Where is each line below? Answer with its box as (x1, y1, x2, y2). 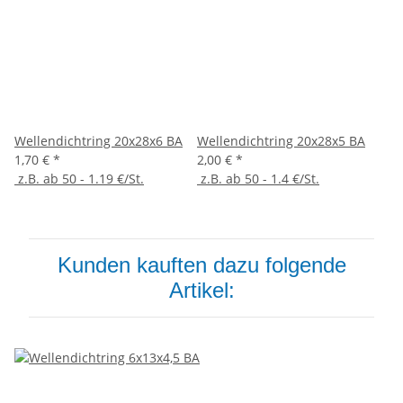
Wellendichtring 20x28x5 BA (197, 132, 365, 150)
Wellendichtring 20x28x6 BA (14, 132, 183, 150)
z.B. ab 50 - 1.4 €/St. (197, 170, 319, 188)
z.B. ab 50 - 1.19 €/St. (14, 170, 144, 188)
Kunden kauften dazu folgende (57, 253, 346, 278)
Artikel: (168, 278, 235, 303)
